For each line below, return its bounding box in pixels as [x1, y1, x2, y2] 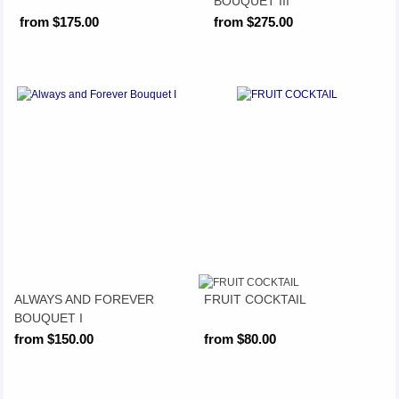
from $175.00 [20, 14, 100, 30]
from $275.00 [214, 14, 294, 30]
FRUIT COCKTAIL [204, 291, 307, 306]
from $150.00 [13, 331, 94, 347]
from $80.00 [204, 331, 277, 347]
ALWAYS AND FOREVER [13, 291, 154, 306]
